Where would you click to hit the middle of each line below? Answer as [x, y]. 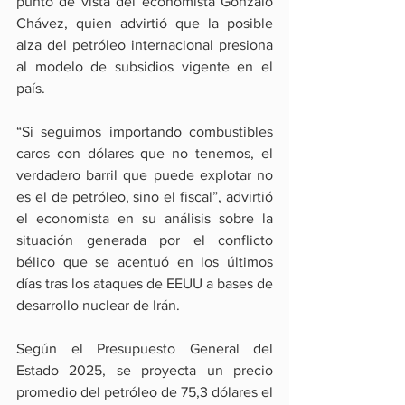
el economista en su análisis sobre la [145, 219]
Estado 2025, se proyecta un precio [145, 371]
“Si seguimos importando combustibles [145, 132]
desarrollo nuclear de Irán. [98, 306]
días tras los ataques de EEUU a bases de [145, 284]
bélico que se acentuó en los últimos [145, 262]
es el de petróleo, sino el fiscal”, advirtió [145, 197]
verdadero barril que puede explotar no [145, 175]
